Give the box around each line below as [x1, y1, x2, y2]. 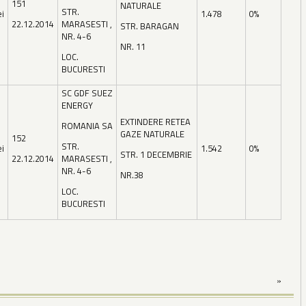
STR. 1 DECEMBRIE [120, 148, 192, 162]
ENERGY [61, 98, 93, 113]
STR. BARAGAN [120, 19, 179, 33]
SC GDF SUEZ [61, 86, 113, 100]
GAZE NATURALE [120, 127, 184, 141]
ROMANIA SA [61, 119, 113, 133]
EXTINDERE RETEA [120, 115, 191, 129]
